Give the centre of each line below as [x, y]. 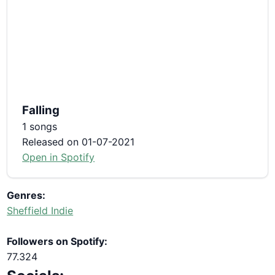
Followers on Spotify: [57, 241]
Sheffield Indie [40, 210]
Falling [41, 110]
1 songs [40, 126]
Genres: [26, 195]
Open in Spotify [59, 157]
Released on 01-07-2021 [79, 141]
